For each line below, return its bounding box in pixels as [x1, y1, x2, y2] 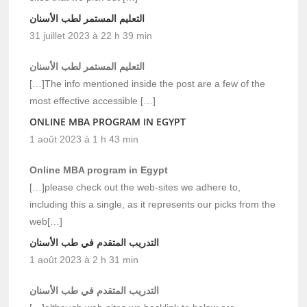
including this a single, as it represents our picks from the [29, 199, 276, 210]
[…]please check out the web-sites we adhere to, [29, 182, 241, 193]
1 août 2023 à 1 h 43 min [29, 134, 139, 145]
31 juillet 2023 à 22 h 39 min [29, 30, 153, 42]
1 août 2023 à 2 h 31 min [29, 254, 139, 266]
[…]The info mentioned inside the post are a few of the [29, 78, 266, 90]
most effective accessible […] [29, 95, 156, 107]
